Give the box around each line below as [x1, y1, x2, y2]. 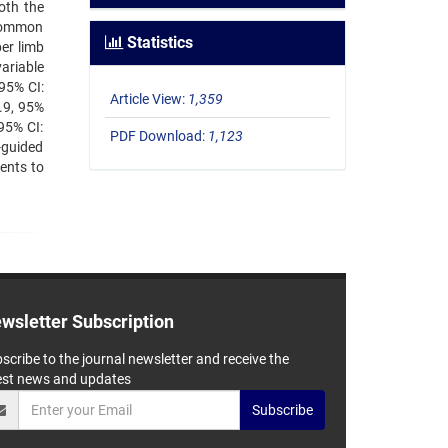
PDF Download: [109, 128, 208, 145]
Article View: [109, 91, 188, 108]
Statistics [122, 33, 193, 53]
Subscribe [252, 402, 314, 419]
